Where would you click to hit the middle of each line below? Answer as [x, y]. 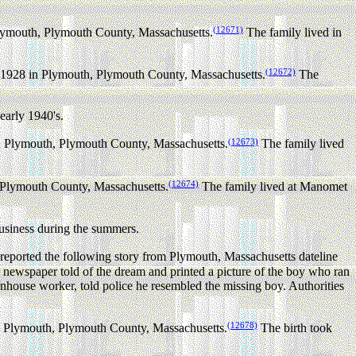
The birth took [295, 327]
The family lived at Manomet [273, 186]
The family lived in [292, 32]
